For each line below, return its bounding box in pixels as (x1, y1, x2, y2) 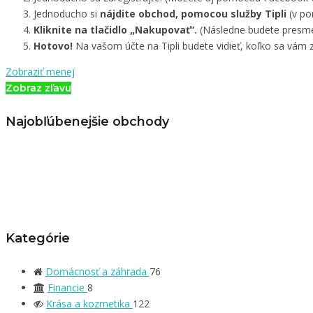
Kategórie (6, 231, 70, 246)
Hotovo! (34, 39, 73, 53)
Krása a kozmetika (46, 296, 133, 310)
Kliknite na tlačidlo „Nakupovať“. (34, 23, 197, 37)
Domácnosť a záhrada (45, 264, 150, 278)
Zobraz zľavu (6, 82, 71, 95)
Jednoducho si (34, 7, 100, 21)
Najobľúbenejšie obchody (6, 113, 169, 129)
